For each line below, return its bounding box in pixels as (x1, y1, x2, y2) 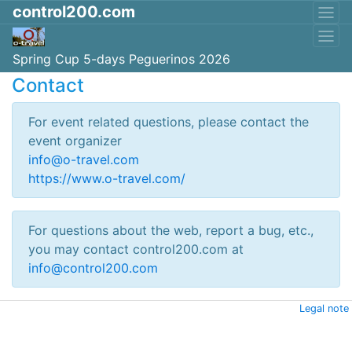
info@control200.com (28, 260, 158, 276)
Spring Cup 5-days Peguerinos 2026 (13, 51, 230, 67)
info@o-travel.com (28, 152, 139, 167)
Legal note (299, 302, 349, 314)
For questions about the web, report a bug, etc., (28, 222, 313, 238)
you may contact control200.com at (28, 241, 244, 257)
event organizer (28, 133, 122, 148)
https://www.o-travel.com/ (28, 170, 185, 186)
